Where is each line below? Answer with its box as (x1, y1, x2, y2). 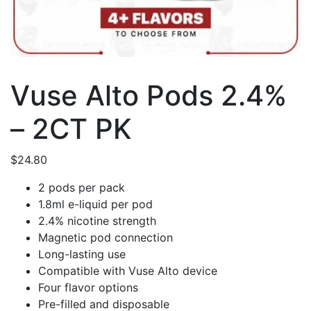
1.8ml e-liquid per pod (38, 197, 153, 211)
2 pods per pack (38, 180, 125, 194)
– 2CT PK (10, 112, 132, 146)
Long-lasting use (38, 247, 126, 261)
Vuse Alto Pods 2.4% (10, 78, 287, 112)
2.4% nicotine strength (38, 214, 156, 228)
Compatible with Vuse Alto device (38, 264, 217, 278)
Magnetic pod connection (38, 230, 173, 244)
